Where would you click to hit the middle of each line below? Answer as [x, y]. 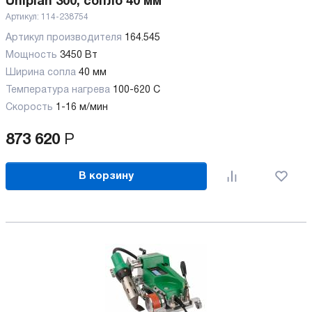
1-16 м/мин [82, 108]
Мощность [31, 55]
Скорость [29, 108]
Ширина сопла [41, 73]
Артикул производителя [65, 38]
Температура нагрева [58, 90]
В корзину [107, 176]
